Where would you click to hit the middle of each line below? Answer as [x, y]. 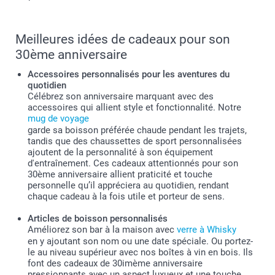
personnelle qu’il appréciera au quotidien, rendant [128, 186]
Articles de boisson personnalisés [98, 219]
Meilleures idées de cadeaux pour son [123, 40]
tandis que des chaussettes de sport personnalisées [135, 141]
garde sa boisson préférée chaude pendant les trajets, [137, 130]
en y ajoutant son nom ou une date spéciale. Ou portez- [140, 242]
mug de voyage [58, 119]
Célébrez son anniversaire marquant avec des [121, 97]
